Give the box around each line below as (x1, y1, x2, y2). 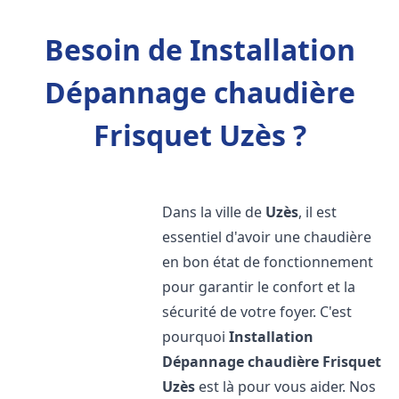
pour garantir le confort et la (162, 277, 356, 297)
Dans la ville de (162, 202, 266, 222)
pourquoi (162, 327, 230, 346)
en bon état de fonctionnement (162, 252, 374, 272)
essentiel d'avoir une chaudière (162, 227, 372, 247)
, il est (298, 202, 338, 222)
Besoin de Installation (44, 30, 355, 69)
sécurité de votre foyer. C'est (162, 302, 353, 322)
